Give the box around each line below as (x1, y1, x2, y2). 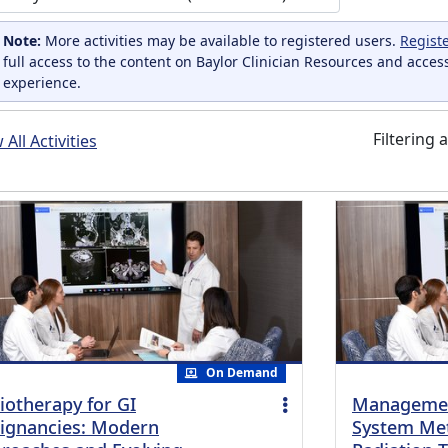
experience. (3, 73, 81, 92)
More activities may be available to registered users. (41, 31, 400, 50)
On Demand (206, 364, 279, 381)
